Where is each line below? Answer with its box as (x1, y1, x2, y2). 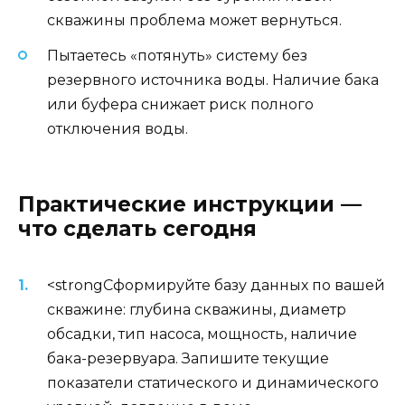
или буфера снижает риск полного (47, 95, 314, 113)
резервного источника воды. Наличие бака (47, 71, 379, 89)
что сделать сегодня (18, 215, 257, 241)
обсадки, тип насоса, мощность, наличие (47, 325, 357, 343)
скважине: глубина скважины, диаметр (47, 300, 346, 318)
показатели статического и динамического (47, 373, 379, 391)
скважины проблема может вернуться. (47, 12, 342, 30)
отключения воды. (47, 119, 188, 137)
